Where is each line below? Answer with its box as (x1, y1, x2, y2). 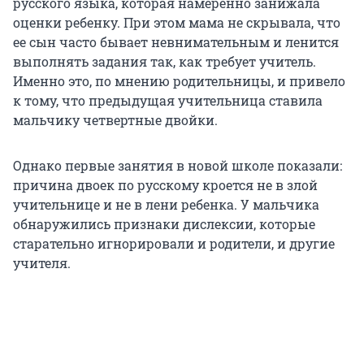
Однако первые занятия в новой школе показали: (13, 157, 342, 175)
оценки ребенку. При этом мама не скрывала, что (13, 14, 340, 32)
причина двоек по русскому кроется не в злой (13, 176, 318, 194)
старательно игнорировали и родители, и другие (13, 235, 335, 253)
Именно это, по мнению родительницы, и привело (13, 72, 345, 90)
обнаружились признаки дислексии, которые (13, 215, 315, 233)
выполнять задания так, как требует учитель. (13, 53, 316, 71)
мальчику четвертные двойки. (13, 111, 218, 129)
